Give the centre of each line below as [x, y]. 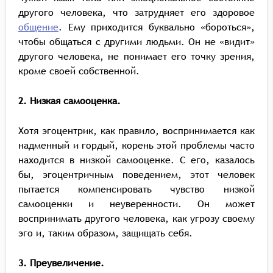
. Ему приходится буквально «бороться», [157, 27]
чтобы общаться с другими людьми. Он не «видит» [136, 41]
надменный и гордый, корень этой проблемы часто [136, 145]
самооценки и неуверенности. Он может [136, 204]
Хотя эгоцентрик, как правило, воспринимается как [136, 130]
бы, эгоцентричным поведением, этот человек [136, 174]
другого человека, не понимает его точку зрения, [136, 56]
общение [38, 27]
